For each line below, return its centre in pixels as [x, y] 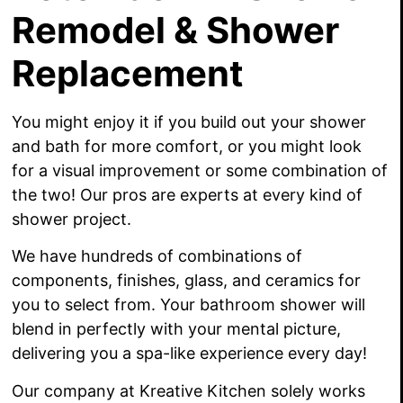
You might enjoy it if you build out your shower [189, 122]
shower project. [72, 219]
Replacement [128, 74]
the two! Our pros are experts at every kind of [188, 195]
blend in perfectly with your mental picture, [177, 329]
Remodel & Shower [176, 31]
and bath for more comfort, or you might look [187, 147]
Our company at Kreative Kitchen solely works [189, 390]
